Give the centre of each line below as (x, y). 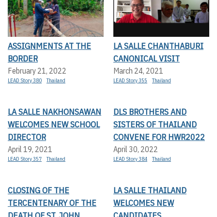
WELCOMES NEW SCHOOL (54, 124)
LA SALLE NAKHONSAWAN (54, 112)
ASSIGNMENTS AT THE (49, 46)
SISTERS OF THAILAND (155, 124)
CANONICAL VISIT (147, 59)
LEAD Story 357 (25, 159)
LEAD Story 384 (130, 159)
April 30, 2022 (136, 149)
